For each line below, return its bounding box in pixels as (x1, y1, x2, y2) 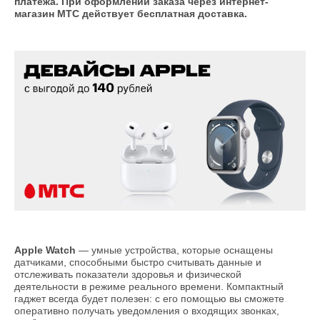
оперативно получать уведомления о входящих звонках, (14, 305, 279, 317)
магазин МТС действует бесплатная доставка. (14, 8, 247, 19)
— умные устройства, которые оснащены (76, 244, 273, 256)
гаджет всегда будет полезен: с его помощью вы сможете (14, 293, 284, 305)
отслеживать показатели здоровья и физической (14, 269, 241, 281)
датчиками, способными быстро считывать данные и (14, 256, 261, 269)
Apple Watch (14, 244, 76, 256)
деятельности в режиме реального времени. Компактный (14, 281, 284, 293)
